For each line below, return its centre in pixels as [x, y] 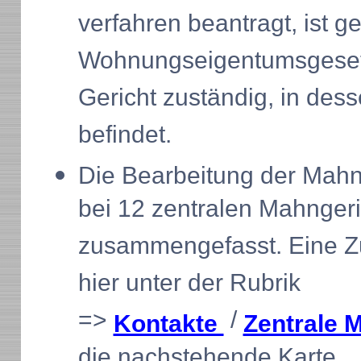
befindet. [124, 137]
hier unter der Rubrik [189, 285]
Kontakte [168, 324]
